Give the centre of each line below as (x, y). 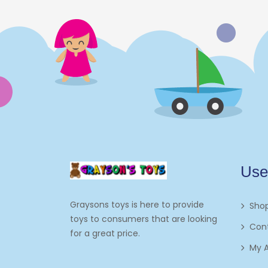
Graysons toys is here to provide (137, 205)
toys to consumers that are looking (144, 219)
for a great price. (105, 234)
